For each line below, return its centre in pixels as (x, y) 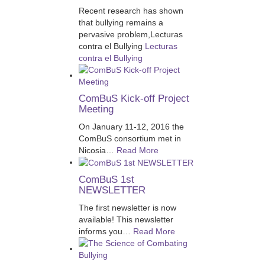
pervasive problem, (114, 34)
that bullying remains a (121, 22)
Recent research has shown (131, 11)
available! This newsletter (126, 220)
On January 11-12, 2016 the (131, 127)
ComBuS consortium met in (130, 138)
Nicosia (92, 150)
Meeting (96, 109)
